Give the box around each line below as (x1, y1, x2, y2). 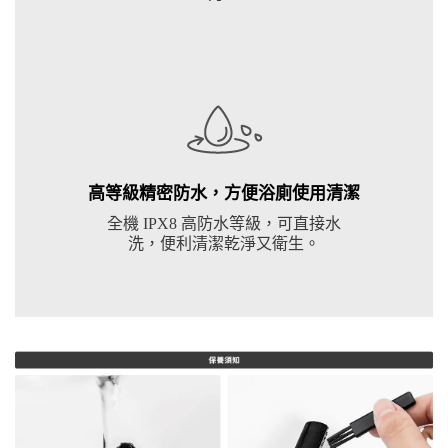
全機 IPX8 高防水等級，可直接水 (106, 214, 341, 232)
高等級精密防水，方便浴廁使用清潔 (88, 183, 360, 203)
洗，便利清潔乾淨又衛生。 (127, 234, 320, 252)
